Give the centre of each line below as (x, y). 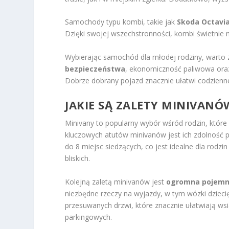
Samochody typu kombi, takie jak (121, 22)
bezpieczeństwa (95, 68)
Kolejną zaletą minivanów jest (116, 181)
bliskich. (78, 158)
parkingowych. (89, 217)
